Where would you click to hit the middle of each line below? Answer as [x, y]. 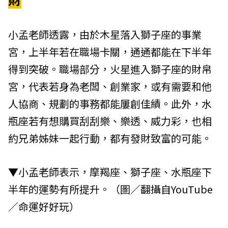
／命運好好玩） [44, 206]
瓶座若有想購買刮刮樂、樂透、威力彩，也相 [110, 121]
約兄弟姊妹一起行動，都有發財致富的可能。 [110, 138]
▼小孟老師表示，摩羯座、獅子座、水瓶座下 [110, 172]
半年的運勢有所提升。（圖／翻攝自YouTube [110, 189]
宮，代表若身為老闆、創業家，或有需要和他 [110, 86]
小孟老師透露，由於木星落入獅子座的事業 [105, 34]
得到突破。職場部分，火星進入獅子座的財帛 [110, 69]
